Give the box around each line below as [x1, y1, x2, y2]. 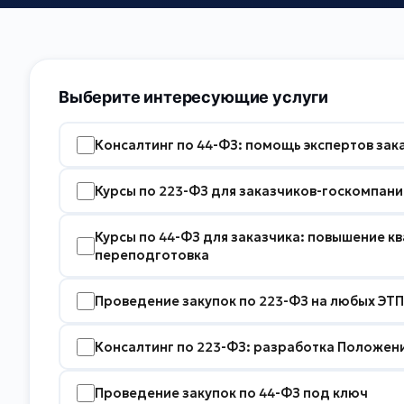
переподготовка [94, 246, 209, 263]
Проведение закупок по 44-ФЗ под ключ [94, 384, 368, 401]
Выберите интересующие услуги [59, 87, 328, 106]
